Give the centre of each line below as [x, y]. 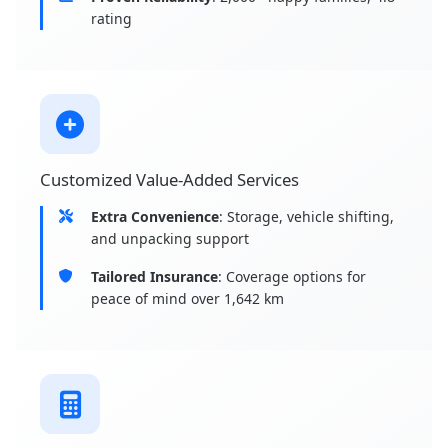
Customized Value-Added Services [169, 180]
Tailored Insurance [154, 277]
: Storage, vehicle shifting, [306, 217]
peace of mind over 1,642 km [187, 299]
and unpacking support [170, 239]
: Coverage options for [292, 277]
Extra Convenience [155, 217]
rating [111, 19]
